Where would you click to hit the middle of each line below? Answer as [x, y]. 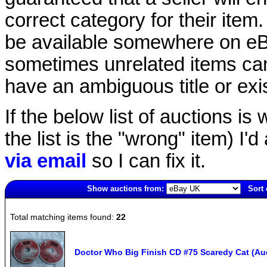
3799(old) [21, 203]
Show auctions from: [125, 188]
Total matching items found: [63, 217]
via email [46, 161]
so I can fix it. [146, 161]
